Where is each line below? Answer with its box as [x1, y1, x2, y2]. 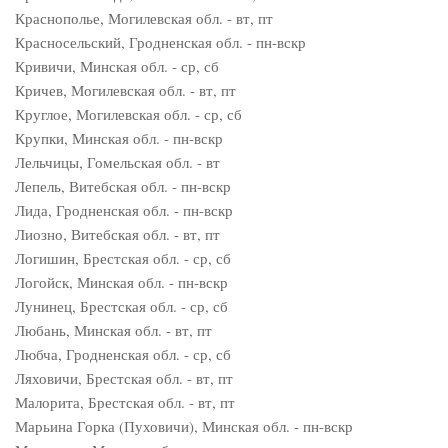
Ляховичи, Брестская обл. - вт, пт [15, 368, 233, 388]
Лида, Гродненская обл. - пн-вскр [15, 200, 233, 220]
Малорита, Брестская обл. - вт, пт [15, 392, 235, 412]
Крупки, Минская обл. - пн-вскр [15, 128, 223, 148]
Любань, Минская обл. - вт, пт [15, 320, 212, 340]
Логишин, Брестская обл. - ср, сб [15, 248, 231, 268]
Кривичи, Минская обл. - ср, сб [15, 56, 219, 76]
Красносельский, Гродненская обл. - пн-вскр [15, 32, 306, 52]
